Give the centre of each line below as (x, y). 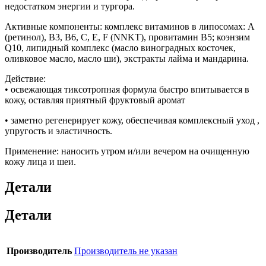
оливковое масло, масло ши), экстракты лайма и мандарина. (127, 58)
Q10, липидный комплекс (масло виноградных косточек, (120, 47)
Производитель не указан (126, 251)
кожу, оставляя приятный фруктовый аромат (95, 100)
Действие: (25, 78)
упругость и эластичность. (58, 131)
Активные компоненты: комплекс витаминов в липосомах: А (130, 26)
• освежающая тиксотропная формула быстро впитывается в (127, 89)
